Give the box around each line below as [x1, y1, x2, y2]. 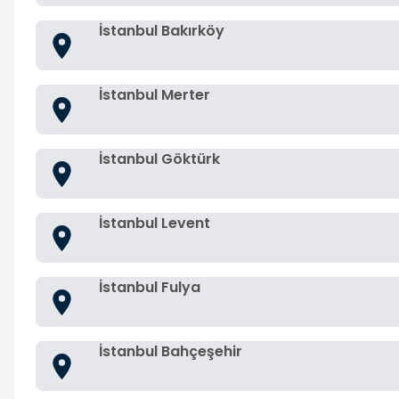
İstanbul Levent [99, 213, 210, 233]
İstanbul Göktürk [99, 149, 220, 169]
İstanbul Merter [99, 85, 210, 105]
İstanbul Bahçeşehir [99, 341, 242, 362]
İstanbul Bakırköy [99, 20, 224, 41]
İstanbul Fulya [99, 277, 200, 297]
